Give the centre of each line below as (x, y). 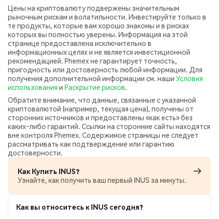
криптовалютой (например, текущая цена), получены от (101, 108)
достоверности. (35, 152)
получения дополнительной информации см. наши (92, 78)
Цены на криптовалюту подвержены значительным (94, 8)
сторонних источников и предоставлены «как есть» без (100, 117)
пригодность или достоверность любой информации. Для (105, 69)
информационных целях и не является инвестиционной (99, 52)
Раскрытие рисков (95, 87)
